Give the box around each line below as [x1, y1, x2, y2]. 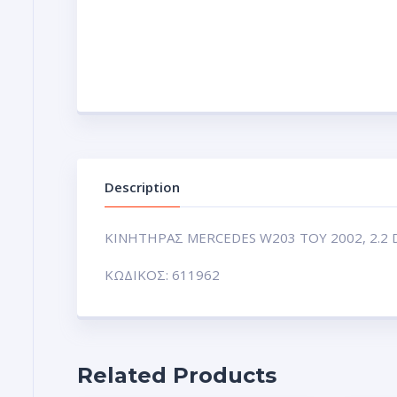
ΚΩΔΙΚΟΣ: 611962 [105, 265, 220, 284]
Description [105, 177, 180, 196]
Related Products [77, 362, 276, 388]
